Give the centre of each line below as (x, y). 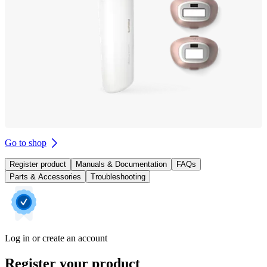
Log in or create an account (56, 238)
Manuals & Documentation (121, 164)
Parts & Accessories (45, 176)
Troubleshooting (118, 176)
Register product (38, 164)
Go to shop (26, 142)
